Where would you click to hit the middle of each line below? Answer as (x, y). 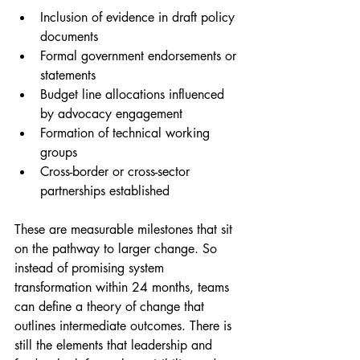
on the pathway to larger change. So (118, 248)
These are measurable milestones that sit (125, 229)
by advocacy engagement (111, 113)
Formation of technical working (127, 133)
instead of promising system (91, 268)
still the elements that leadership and (115, 345)
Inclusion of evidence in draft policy (139, 17)
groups (59, 152)
